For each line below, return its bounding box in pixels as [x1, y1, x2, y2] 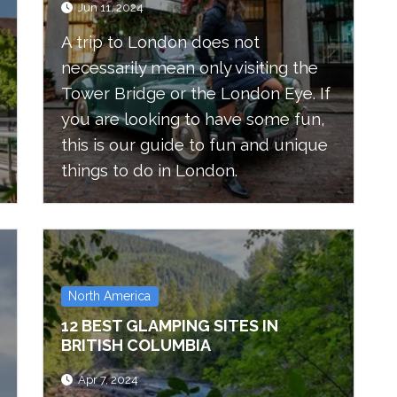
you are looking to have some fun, [61, 109, 325, 129]
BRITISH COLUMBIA [61, 335, 211, 354]
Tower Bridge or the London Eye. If [61, 83, 331, 104]
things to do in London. [61, 160, 242, 181]
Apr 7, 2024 [78, 373, 138, 386]
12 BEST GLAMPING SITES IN [61, 315, 278, 335]
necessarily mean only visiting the [61, 58, 318, 78]
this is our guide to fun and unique [61, 135, 328, 155]
